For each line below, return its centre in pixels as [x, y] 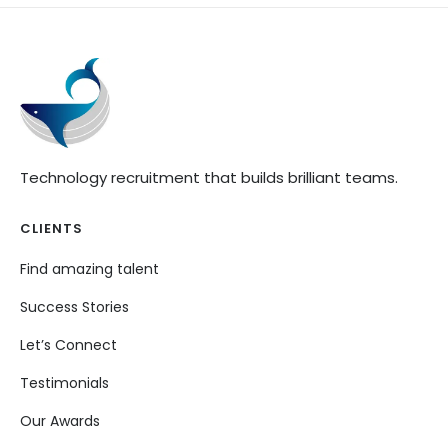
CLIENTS [52, 228]
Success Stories [74, 307]
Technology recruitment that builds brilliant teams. [209, 177]
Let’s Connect [68, 345]
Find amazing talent [89, 269]
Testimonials [64, 383]
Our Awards [60, 421]
